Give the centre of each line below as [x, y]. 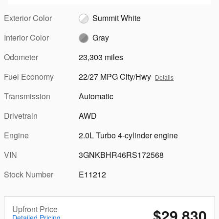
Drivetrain [21, 115]
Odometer [21, 57]
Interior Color [26, 37]
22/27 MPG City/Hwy [115, 76]
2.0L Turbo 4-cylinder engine [129, 135]
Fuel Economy [29, 76]
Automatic [96, 96]
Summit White [117, 18]
